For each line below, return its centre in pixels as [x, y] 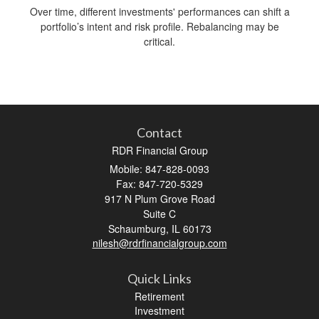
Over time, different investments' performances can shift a [159, 11]
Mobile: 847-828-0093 [159, 168]
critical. [159, 41]
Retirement [159, 296]
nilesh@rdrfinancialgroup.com [159, 242]
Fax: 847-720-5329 [159, 183]
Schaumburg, [138, 228]
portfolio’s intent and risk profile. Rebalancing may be [159, 26]
